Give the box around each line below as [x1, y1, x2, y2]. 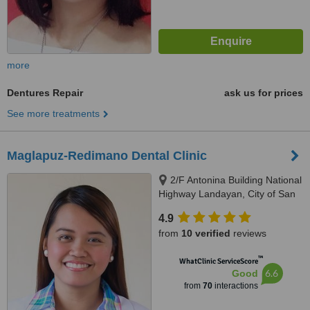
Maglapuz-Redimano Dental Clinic [7, 149, 207, 163]
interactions [212, 281, 258, 291]
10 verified [181, 228, 230, 239]
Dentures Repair [7, 87, 83, 98]
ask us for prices [224, 87, 303, 98]
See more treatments [7, 108, 100, 119]
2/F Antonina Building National [170, 174, 302, 185]
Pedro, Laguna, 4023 [158, 202, 251, 213]
